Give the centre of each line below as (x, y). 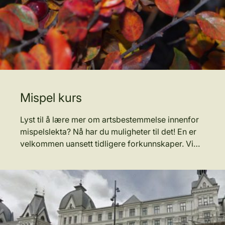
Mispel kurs (51, 98)
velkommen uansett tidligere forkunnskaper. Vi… (110, 144)
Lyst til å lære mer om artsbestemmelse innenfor (109, 120)
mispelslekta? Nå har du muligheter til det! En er (108, 132)
